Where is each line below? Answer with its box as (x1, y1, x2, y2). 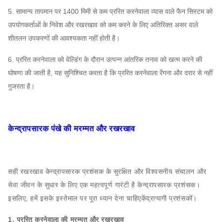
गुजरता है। (8, 82, 35, 90)
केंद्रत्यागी (141, 194, 169, 202)
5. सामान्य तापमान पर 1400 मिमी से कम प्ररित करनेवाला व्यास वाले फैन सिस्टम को (8, 7, 213, 15)
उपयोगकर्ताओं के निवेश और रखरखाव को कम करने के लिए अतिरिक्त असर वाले (8, 21, 198, 29)
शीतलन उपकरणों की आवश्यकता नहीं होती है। (8, 34, 120, 42)
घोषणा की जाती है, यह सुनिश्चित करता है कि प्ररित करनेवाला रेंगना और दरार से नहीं (8, 69, 213, 77)
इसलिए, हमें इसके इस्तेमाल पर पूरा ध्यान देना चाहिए (8, 194, 141, 202)
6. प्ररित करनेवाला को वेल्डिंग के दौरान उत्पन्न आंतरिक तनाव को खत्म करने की (8, 55, 202, 63)
